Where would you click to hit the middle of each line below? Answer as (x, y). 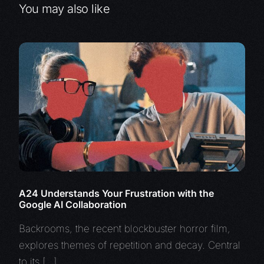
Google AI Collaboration (73, 204)
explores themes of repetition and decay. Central (130, 245)
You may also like (65, 9)
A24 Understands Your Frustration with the (117, 193)
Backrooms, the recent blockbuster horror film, (125, 228)
